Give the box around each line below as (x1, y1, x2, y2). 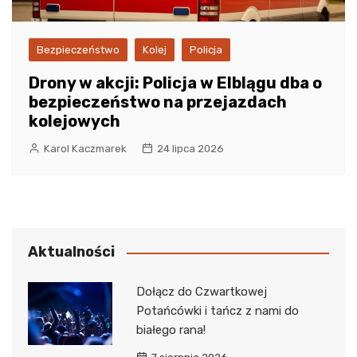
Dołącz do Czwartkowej (135, 284, 267, 299)
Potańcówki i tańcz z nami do (135, 304, 299, 318)
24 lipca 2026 (157, 143, 224, 155)
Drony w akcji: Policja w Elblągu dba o (29, 73, 322, 92)
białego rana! (135, 323, 206, 337)
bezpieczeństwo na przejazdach (29, 92, 287, 112)
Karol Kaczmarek (44, 143, 127, 155)
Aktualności (28, 243, 115, 261)
